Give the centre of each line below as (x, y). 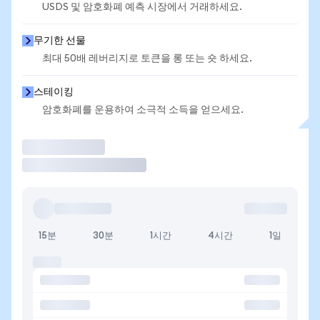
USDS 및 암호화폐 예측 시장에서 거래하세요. (142, 7)
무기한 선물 (60, 41)
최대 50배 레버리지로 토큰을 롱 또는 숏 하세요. (147, 59)
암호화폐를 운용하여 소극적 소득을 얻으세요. (143, 110)
